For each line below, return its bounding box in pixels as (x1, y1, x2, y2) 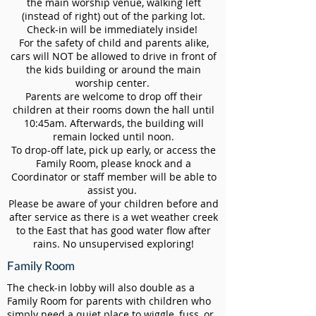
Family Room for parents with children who (7, 294, 211, 308)
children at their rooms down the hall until (13, 103, 214, 116)
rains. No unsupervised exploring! (33, 237, 194, 250)
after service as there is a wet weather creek (9, 210, 218, 224)
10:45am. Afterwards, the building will (23, 116, 204, 130)
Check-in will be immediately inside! (27, 23, 200, 36)
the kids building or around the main (26, 63, 201, 76)
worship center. (75, 76, 152, 90)
